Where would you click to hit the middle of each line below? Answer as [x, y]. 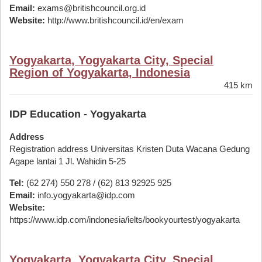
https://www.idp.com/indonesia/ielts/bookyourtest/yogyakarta [125, 220]
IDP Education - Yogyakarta [78, 114]
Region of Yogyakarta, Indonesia [100, 73]
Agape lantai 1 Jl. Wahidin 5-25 [68, 161]
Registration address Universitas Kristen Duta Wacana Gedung [130, 149]
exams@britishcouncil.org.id [90, 8]
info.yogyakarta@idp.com [85, 195]
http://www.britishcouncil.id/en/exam [114, 20]
